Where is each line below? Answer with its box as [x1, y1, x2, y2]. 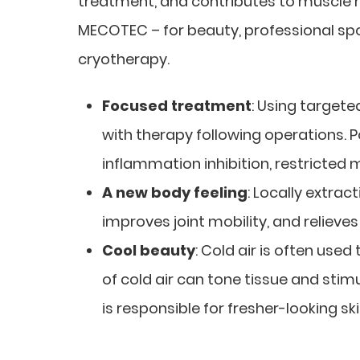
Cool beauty [102, 239, 195, 260]
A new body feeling [102, 182, 247, 202]
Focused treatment [102, 95, 252, 116]
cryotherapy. [78, 48, 170, 69]
